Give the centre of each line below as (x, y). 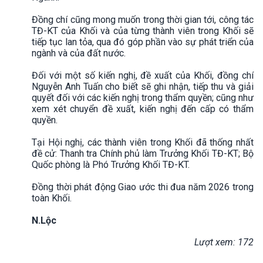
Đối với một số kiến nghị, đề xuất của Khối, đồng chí (143, 75)
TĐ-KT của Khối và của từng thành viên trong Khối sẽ (143, 31)
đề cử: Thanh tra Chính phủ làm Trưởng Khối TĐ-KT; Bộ (143, 153)
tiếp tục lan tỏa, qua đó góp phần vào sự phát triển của (143, 42)
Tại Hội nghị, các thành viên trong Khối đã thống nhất (143, 142)
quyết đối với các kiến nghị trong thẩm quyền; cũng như (143, 97)
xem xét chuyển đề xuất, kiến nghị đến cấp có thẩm (143, 109)
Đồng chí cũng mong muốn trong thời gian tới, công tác (143, 19)
